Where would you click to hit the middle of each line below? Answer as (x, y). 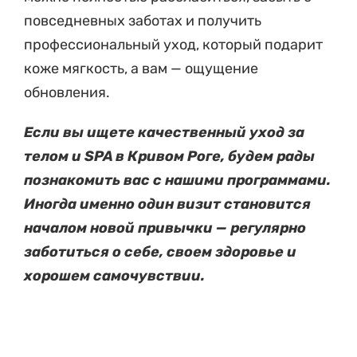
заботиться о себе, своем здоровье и (160, 251)
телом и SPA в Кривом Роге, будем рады (169, 156)
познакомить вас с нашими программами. (177, 180)
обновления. (67, 92)
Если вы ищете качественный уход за (164, 132)
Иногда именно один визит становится (167, 204)
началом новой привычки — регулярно (165, 228)
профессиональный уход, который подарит (173, 44)
